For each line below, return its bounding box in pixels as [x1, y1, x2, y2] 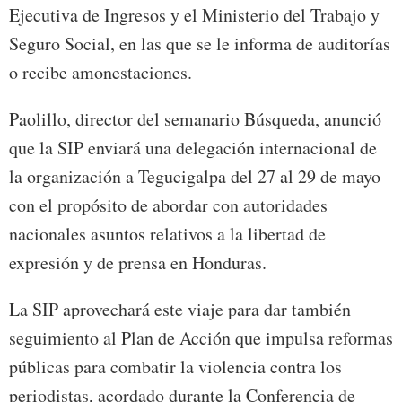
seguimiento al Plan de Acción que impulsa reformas [9, 326, 393, 351]
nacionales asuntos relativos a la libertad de [9, 222, 326, 247]
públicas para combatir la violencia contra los [9, 354, 342, 380]
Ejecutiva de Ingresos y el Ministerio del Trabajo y [9, 3, 380, 28]
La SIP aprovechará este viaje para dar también [9, 297, 351, 322]
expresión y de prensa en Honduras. [9, 250, 267, 275]
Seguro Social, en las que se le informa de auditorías [9, 31, 390, 57]
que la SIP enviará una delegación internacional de [9, 135, 377, 161]
